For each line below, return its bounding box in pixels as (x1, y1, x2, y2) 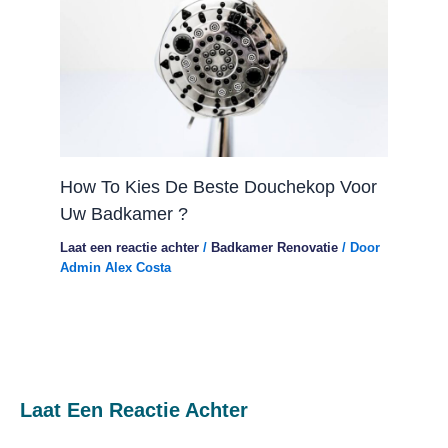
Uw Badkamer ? (60, 202, 188, 224)
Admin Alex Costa (60, 259, 171, 275)
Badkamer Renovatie (211, 239, 338, 255)
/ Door (338, 239, 380, 255)
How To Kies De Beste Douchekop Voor (60, 175, 377, 197)
